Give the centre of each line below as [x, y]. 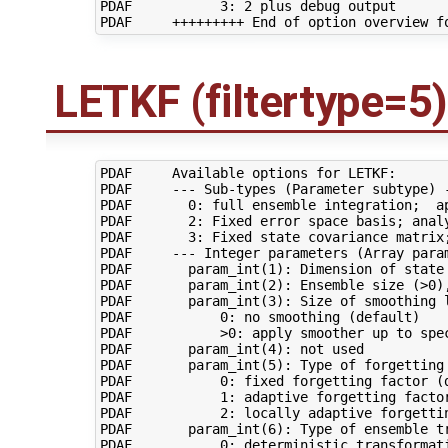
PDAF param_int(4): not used [231, 348]
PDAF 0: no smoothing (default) [259, 316]
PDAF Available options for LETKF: [247, 172]
